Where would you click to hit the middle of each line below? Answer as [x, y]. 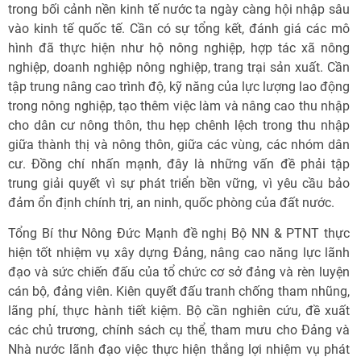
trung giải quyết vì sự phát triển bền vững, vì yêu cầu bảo [179, 183]
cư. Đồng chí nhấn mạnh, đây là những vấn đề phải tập [179, 164]
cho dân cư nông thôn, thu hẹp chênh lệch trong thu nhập [179, 125]
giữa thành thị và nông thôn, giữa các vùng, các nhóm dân [179, 145]
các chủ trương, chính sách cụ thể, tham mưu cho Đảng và [179, 330]
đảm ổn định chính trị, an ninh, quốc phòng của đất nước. [171, 203]
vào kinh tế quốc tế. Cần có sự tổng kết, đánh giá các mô [179, 29]
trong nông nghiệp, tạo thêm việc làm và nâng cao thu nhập [179, 106]
